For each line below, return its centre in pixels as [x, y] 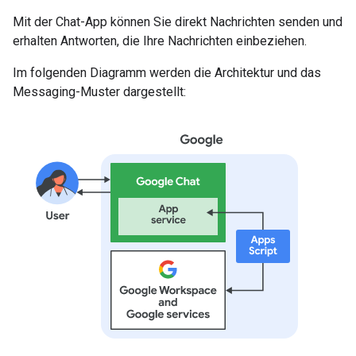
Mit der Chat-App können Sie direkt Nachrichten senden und [178, 22]
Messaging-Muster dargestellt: [99, 92]
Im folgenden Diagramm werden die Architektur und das [167, 73]
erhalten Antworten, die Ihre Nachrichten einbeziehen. [160, 41]
